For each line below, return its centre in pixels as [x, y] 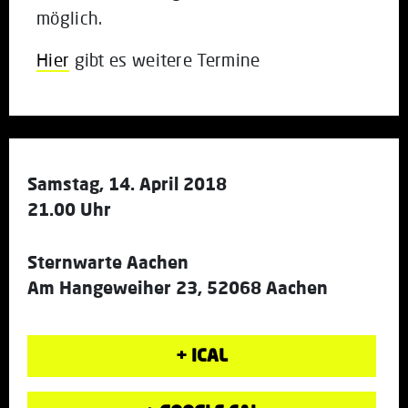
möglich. [70, 17]
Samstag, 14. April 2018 [127, 183]
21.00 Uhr [69, 209]
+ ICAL [202, 354]
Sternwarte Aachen [108, 261]
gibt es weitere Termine [165, 59]
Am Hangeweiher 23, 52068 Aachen [178, 287]
